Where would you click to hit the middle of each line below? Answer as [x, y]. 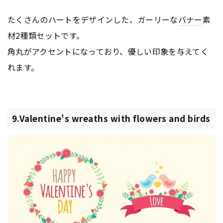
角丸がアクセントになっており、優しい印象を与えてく [108, 52]
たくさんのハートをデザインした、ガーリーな [93, 20]
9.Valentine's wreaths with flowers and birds [111, 118]
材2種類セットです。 [46, 36]
